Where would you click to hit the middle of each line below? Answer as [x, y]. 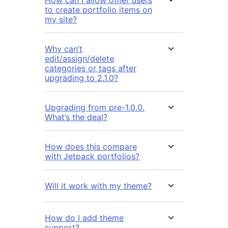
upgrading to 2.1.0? [81, 78]
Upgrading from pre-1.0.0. [95, 107]
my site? [61, 19]
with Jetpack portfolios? [92, 156]
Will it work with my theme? [98, 186]
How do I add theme [84, 218]
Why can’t [64, 49]
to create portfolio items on [98, 9]
